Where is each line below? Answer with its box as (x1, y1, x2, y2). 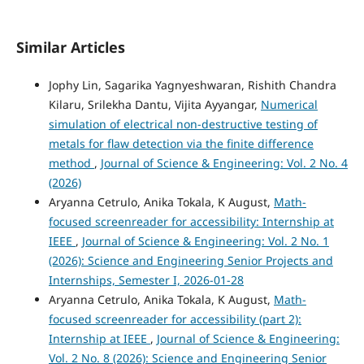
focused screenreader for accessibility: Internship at (48, 214, 334, 230)
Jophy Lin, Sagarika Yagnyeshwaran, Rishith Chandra (48, 77, 336, 93)
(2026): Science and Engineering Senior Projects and (48, 253, 333, 269)
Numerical (260, 97, 318, 113)
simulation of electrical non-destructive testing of (48, 116, 318, 132)
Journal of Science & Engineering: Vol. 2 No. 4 (100, 155, 348, 171)
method (48, 155, 94, 171)
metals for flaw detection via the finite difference (48, 136, 314, 152)
